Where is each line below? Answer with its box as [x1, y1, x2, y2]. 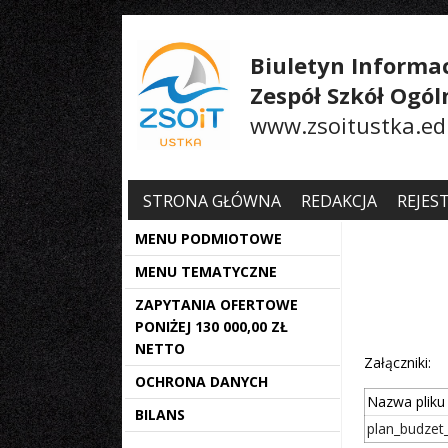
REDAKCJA [300, 190, 377, 212]
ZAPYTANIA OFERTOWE [135, 295, 298, 314]
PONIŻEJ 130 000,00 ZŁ [135, 317, 288, 336]
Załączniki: [364, 353, 431, 372]
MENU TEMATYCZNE [135, 262, 277, 281]
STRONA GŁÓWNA [142, 190, 285, 212]
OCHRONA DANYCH [135, 372, 268, 391]
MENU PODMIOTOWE [135, 229, 282, 248]
